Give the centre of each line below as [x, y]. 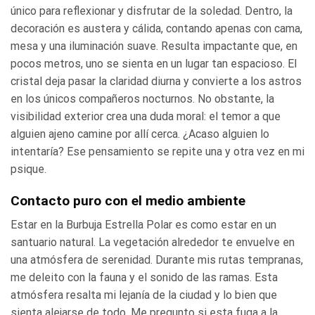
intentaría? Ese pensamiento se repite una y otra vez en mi [157, 151]
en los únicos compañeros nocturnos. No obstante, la [142, 98]
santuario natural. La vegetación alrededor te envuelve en [153, 243]
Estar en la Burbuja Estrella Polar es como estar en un [143, 225]
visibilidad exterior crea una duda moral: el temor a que [146, 116]
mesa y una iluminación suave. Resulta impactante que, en [154, 46]
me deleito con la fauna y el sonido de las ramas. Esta [144, 278]
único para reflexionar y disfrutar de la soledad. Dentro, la [152, 11]
